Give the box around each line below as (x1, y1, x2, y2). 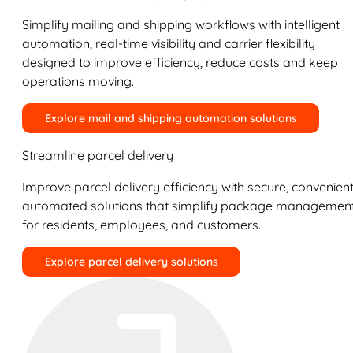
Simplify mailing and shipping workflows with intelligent (22, 17, 340, 32)
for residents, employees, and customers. (22, 217, 261, 232)
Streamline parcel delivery (22, 147, 173, 163)
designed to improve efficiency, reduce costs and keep (22, 54, 338, 70)
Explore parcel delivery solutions (44, 255, 218, 269)
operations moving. (22, 73, 134, 89)
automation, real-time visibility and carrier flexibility (22, 35, 315, 51)
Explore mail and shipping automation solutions (44, 111, 297, 125)
